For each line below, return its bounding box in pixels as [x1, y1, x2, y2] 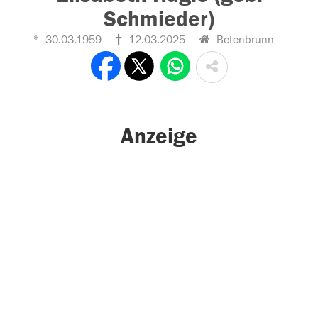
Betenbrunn [214, 33, 274, 46]
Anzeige [121, 124, 197, 150]
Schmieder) [104, 6, 214, 32]
